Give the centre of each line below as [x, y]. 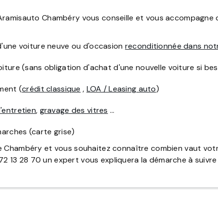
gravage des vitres [74, 110]
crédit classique [51, 89]
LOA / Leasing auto [121, 89]
